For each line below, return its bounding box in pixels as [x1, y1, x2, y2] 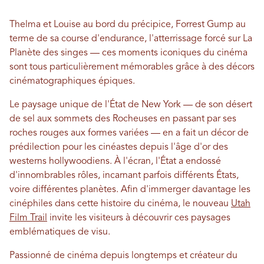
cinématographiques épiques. [9, 77, 135, 86]
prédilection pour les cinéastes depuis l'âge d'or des [9, 143, 228, 152]
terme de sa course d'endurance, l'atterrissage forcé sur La [9, 34, 252, 44]
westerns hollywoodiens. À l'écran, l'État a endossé [9, 157, 221, 166]
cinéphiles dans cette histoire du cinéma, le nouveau [9, 199, 231, 209]
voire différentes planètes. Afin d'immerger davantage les [9, 185, 250, 194]
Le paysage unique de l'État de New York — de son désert [9, 100, 252, 110]
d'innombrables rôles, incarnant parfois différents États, [9, 171, 239, 180]
